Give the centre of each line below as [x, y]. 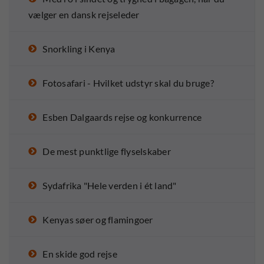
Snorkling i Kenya [79, 49]
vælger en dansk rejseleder [84, 15]
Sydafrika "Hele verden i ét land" [110, 186]
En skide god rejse [80, 254]
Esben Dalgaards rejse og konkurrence [122, 117]
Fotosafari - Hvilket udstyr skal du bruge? [128, 83]
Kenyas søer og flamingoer [98, 220]
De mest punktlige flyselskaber [107, 151]
